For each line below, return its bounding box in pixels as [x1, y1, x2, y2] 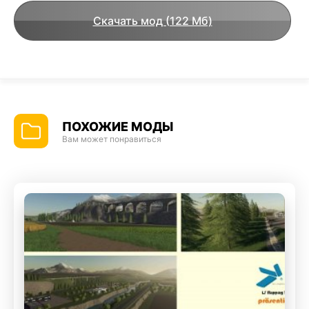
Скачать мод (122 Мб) [92, 14, 212, 28]
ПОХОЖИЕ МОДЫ [62, 119, 173, 134]
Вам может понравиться [62, 134, 161, 144]
